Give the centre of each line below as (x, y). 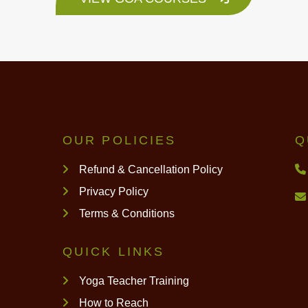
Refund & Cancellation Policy (150, 170)
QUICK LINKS (114, 252)
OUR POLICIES (120, 141)
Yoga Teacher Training (133, 281)
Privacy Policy (112, 192)
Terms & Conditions (125, 214)
